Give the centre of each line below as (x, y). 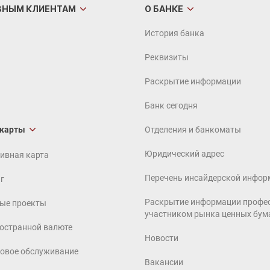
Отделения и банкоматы (193, 130)
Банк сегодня (171, 105)
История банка (174, 33)
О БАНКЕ (164, 9)
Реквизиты (167, 57)
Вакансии (164, 262)
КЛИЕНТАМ (50, 9)
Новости (162, 238)
